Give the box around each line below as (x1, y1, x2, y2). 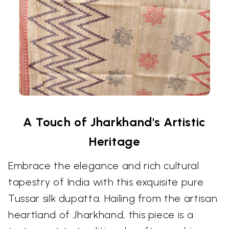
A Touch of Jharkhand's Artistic (22, 114, 207, 130)
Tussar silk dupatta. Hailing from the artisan (8, 192, 218, 205)
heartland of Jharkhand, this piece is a (8, 209, 194, 221)
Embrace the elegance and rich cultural (8, 159, 199, 172)
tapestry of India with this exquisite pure (8, 176, 204, 189)
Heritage (89, 134, 140, 149)
